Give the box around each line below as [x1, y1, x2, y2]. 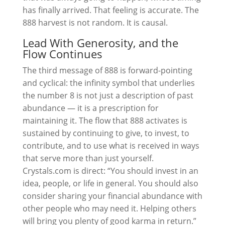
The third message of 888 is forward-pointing [22, 65, 192, 76]
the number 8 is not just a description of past [22, 90, 193, 101]
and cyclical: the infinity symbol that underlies [22, 77, 195, 88]
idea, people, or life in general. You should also [22, 178, 198, 189]
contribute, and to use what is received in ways [22, 140, 199, 151]
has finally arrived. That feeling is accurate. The [22, 5, 199, 16]
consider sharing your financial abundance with [22, 190, 202, 201]
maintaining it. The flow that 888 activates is [22, 115, 187, 126]
